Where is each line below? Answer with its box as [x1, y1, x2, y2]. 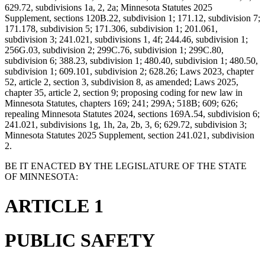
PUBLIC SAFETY [5, 230, 155, 251]
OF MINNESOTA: [5, 172, 78, 182]
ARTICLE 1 [5, 195, 104, 216]
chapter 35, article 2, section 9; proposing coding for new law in [5, 88, 243, 98]
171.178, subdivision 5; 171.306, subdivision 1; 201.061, [5, 24, 218, 34]
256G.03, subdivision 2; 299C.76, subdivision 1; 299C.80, [5, 45, 224, 56]
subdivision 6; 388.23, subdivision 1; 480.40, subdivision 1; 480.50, [5, 56, 258, 66]
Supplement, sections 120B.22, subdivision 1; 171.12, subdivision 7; [5, 13, 260, 24]
